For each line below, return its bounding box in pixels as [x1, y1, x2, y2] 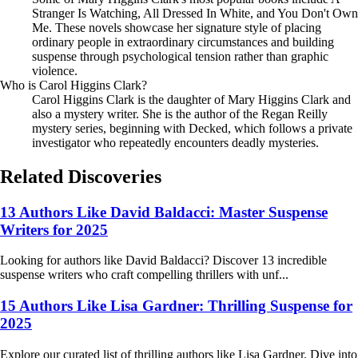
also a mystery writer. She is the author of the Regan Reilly [32, 106, 328, 121]
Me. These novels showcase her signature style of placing [32, 20, 321, 34]
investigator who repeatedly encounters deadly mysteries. [32, 135, 319, 149]
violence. [32, 63, 78, 78]
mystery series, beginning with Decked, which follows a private [32, 121, 352, 135]
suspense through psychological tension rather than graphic [32, 49, 328, 63]
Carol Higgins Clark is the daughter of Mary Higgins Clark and [32, 92, 351, 106]
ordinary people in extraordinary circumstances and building [32, 34, 334, 49]
